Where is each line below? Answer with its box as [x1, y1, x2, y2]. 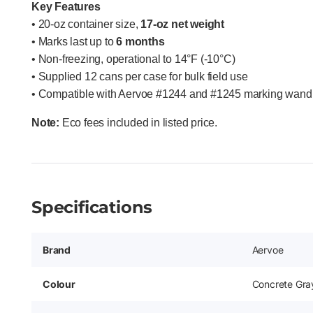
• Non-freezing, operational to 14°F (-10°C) [31, 52, 235, 65]
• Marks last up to [31, 35, 117, 48]
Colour [43, 277, 75, 290]
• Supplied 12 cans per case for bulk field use [31, 70, 248, 82]
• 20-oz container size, [31, 17, 141, 30]
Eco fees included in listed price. [59, 116, 217, 129]
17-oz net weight [140, 17, 225, 30]
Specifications [31, 196, 153, 217]
